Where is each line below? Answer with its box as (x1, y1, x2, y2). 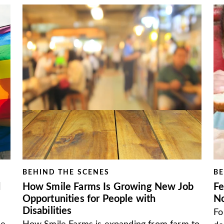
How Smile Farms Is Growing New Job (22, 182, 194, 192)
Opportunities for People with (22, 194, 156, 204)
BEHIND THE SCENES (22, 169, 110, 176)
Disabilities (22, 206, 72, 216)
